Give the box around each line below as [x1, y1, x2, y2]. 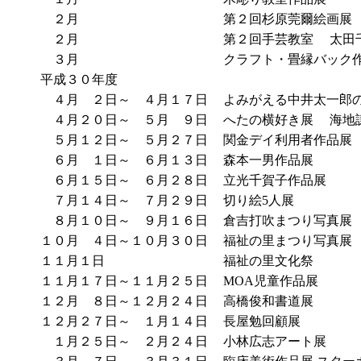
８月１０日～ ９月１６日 [40, 214, 208, 227]
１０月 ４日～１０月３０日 [40, 234, 208, 247]
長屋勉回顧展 [223, 314, 304, 328]
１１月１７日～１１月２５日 [40, 274, 211, 288]
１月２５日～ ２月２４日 [40, 334, 208, 348]
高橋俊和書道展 [223, 294, 317, 308]
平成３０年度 [40, 73, 121, 86]
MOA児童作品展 [223, 274, 322, 288]
